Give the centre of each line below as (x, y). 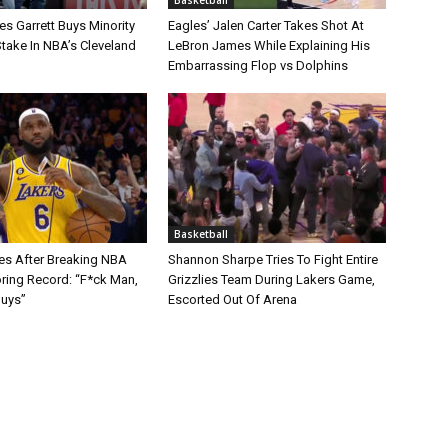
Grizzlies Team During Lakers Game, (271, 279)
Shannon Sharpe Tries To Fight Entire (273, 259)
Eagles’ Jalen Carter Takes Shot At (266, 25)
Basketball (201, 233)
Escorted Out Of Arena (232, 299)
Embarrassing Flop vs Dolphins (258, 65)
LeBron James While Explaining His (269, 45)
